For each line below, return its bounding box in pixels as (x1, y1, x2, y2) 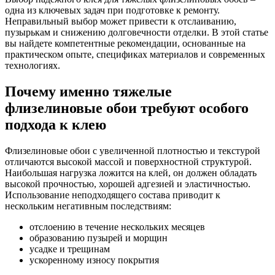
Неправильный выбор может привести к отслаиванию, (5, 15, 236, 26)
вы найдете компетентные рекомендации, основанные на (5, 37, 246, 48)
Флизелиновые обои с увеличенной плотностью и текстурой (5, 145, 260, 156)
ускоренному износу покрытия (29, 254, 159, 265)
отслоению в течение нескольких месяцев (29, 221, 205, 232)
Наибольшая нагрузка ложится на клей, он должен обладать (5, 167, 257, 178)
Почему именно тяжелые (5, 83, 172, 99)
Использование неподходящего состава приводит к (5, 189, 220, 200)
